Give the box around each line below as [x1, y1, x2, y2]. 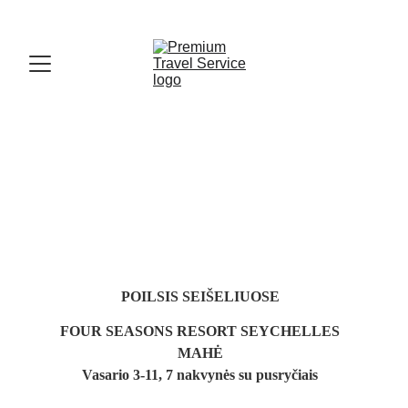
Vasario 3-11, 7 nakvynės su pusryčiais [82, 367, 318, 382]
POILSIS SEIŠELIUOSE [120, 289, 280, 304]
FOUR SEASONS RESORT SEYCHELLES [60, 323, 340, 339]
